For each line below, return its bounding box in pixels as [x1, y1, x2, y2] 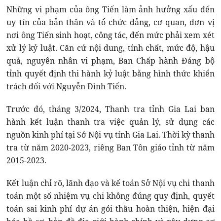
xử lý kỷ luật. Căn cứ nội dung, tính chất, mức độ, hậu [6, 42, 215, 54]
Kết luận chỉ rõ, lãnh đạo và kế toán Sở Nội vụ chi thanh [6, 178, 215, 189]
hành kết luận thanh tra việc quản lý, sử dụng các [6, 116, 215, 128]
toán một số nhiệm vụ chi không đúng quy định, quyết [6, 190, 215, 202]
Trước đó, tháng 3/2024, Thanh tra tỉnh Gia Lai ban [6, 104, 215, 115]
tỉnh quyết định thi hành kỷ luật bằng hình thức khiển [6, 68, 215, 79]
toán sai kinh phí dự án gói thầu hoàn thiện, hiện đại [6, 203, 215, 215]
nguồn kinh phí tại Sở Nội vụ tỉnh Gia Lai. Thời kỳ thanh [6, 129, 215, 141]
